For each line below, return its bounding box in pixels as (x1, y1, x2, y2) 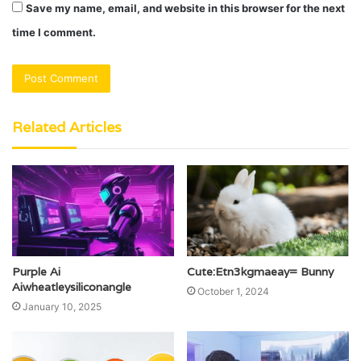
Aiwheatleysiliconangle (12, 280, 131, 295)
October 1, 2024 (197, 285, 269, 298)
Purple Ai (12, 264, 60, 280)
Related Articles (12, 118, 122, 137)
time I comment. (12, 26, 96, 39)
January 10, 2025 (23, 301, 102, 313)
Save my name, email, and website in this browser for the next (26, 2, 345, 15)
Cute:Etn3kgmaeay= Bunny (187, 264, 334, 280)
